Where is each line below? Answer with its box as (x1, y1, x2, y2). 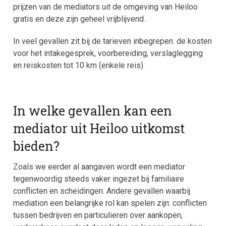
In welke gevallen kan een (13, 102, 173, 119)
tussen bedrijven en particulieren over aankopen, (13, 210, 183, 220)
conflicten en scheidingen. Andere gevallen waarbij (13, 186, 191, 196)
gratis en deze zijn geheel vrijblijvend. (13, 14, 146, 24)
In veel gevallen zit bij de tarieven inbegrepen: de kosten (13, 36, 212, 46)
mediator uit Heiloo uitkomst (13, 120, 185, 137)
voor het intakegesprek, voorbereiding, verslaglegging (13, 48, 203, 58)
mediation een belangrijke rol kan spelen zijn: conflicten (13, 198, 207, 208)
